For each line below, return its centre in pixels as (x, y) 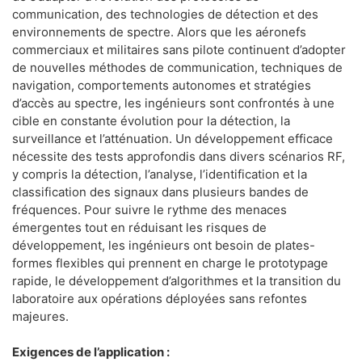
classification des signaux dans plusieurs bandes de (160, 192)
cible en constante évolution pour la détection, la (151, 120)
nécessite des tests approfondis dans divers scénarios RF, (179, 156)
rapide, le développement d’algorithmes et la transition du (177, 280)
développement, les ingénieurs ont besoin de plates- (164, 245)
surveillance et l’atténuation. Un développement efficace (173, 138)
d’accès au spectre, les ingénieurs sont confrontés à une (173, 103)
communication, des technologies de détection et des (165, 14)
